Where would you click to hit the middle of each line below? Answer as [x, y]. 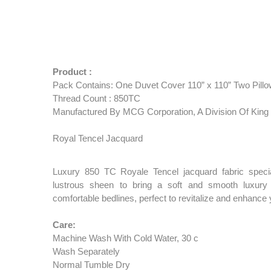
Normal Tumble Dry [91, 265]
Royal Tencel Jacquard [98, 138]
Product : [72, 72]
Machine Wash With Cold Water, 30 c [126, 238]
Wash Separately [86, 251]
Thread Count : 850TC [96, 98]
